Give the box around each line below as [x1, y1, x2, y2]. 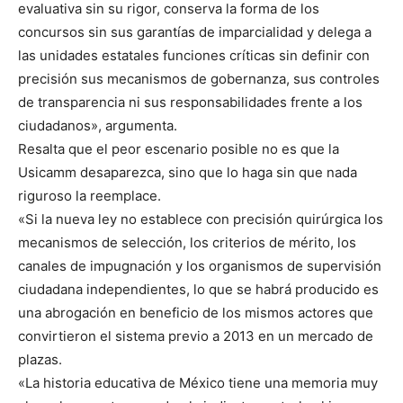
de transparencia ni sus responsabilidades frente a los [18, 94, 363, 112]
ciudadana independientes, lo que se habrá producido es [18, 281, 379, 299]
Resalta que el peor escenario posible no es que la [18, 140, 339, 158]
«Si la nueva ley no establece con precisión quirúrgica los [18, 210, 383, 228]
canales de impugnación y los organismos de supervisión [18, 257, 381, 275]
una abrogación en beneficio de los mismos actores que [18, 304, 373, 322]
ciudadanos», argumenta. [18, 117, 177, 135]
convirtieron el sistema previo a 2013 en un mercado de [18, 327, 373, 345]
